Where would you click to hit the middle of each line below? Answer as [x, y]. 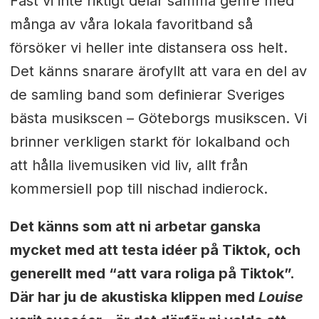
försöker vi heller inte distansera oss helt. [148, 47]
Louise [281, 297]
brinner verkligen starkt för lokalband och [150, 141]
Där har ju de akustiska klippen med [134, 297]
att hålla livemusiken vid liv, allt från [129, 165]
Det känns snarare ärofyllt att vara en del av [158, 71]
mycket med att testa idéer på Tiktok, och [155, 250]
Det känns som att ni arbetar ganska [135, 226]
